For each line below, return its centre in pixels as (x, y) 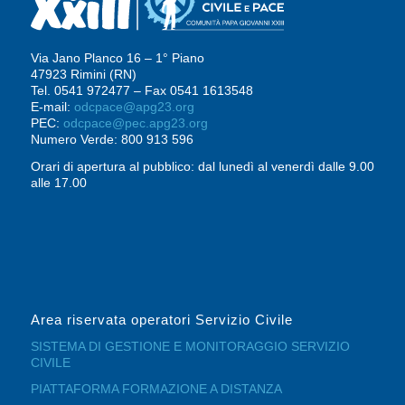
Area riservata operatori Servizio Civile (161, 319)
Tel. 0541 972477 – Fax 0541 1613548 (141, 91)
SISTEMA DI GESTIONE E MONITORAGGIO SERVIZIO (190, 346)
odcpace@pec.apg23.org (135, 123)
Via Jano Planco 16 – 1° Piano (117, 58)
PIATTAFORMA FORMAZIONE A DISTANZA (156, 389)
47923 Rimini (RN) (83, 75)
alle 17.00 (58, 183)
